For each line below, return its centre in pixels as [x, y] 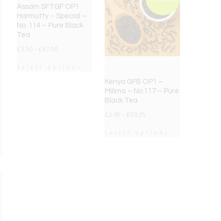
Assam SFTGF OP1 [48, 7]
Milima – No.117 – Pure [142, 91]
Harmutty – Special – [52, 16]
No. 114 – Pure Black [50, 26]
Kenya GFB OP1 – [134, 82]
